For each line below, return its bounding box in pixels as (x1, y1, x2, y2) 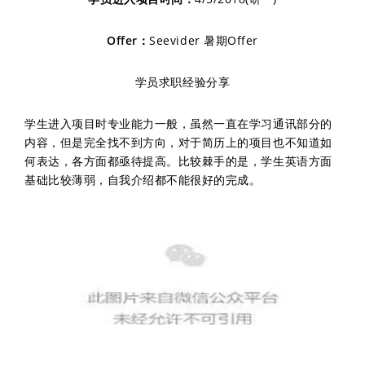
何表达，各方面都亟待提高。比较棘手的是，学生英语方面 (24, 153, 332, 169)
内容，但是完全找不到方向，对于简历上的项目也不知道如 (24, 134, 332, 150)
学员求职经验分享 (134, 74, 231, 90)
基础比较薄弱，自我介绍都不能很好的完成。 (24, 172, 262, 187)
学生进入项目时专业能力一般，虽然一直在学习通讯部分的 (24, 116, 332, 131)
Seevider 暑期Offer (149, 33, 258, 48)
